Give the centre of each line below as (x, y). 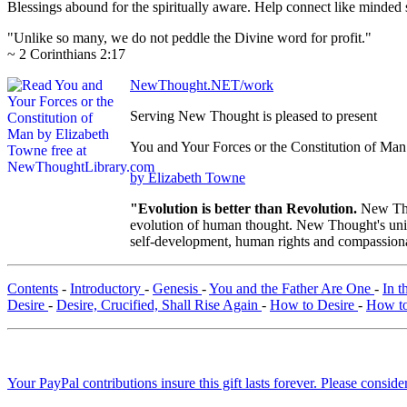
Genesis (177, 289)
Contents (33, 289)
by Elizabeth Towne (188, 178)
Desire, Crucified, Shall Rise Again (159, 305)
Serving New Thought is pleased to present (253, 116)
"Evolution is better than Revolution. (245, 209)
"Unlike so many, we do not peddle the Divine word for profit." (189, 38)
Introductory (107, 289)
